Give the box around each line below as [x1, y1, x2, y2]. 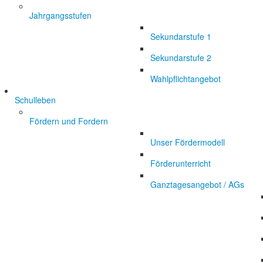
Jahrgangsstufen [29, 9, 92, 21]
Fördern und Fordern [29, 115, 108, 127]
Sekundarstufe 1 [150, 31, 211, 42]
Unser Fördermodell [150, 136, 225, 148]
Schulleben [15, 94, 56, 106]
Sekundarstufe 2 [150, 52, 211, 63]
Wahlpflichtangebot [150, 73, 221, 85]
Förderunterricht [150, 157, 211, 169]
